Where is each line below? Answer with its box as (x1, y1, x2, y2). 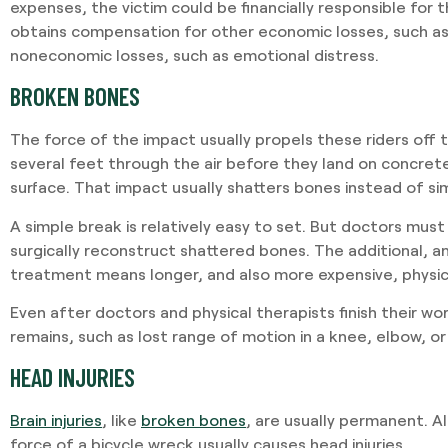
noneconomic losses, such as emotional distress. (10, 44, 379, 64)
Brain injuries (10, 410, 102, 430)
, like (102, 410, 141, 430)
